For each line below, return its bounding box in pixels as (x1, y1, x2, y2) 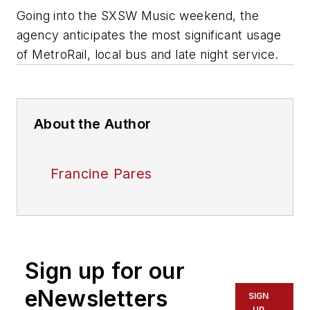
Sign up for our (25, 257, 185, 285)
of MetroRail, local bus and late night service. (17, 47, 279, 62)
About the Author (34, 116, 152, 133)
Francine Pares (51, 165, 152, 183)
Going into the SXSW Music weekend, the (17, 8, 259, 24)
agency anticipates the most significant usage (17, 28, 281, 43)
